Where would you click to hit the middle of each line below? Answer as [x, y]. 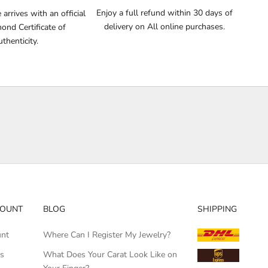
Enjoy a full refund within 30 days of [165, 13]
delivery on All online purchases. [165, 26]
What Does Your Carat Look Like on [110, 254]
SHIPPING [217, 209]
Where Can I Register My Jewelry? [107, 234]
